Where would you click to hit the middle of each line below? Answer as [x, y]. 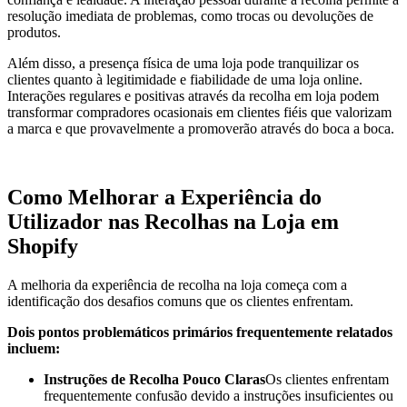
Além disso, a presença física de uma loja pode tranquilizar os [183, 63]
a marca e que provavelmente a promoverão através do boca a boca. [201, 128]
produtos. [36, 32]
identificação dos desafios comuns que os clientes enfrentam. [180, 302]
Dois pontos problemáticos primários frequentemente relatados [200, 333]
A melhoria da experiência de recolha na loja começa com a [177, 285]
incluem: [34, 349]
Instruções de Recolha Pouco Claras [154, 380]
